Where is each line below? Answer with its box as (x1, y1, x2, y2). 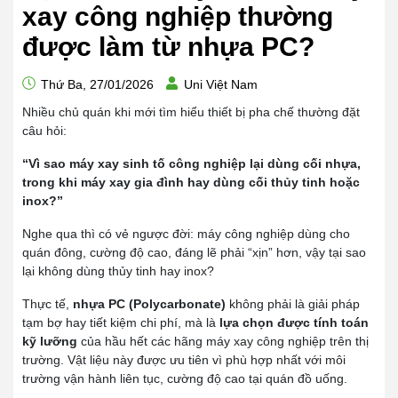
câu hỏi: (22, 123, 67, 138)
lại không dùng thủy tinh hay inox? (22, 264, 214, 278)
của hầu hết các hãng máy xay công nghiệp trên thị (77, 334, 369, 348)
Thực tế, (22, 297, 73, 311)
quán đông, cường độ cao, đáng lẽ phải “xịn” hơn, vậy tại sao (22, 245, 366, 259)
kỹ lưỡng (22, 334, 77, 348)
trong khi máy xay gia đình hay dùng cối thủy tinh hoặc (22, 175, 360, 189)
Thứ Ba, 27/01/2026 (37, 77, 154, 92)
